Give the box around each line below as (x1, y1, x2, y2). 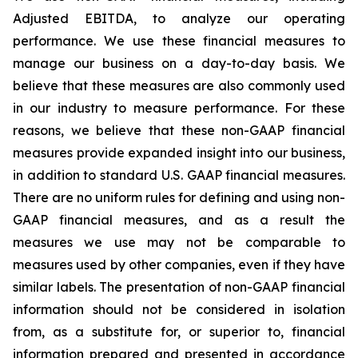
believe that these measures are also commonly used (13, 78, 345, 93)
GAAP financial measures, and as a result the (13, 212, 345, 228)
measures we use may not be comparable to (13, 234, 345, 250)
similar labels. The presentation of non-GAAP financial (13, 279, 345, 295)
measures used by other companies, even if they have (13, 257, 345, 272)
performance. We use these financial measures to (13, 33, 345, 49)
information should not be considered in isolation (13, 301, 345, 317)
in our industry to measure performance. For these (13, 100, 345, 116)
